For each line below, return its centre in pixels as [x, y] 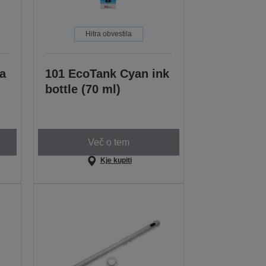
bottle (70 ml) [83, 89]
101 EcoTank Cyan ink [107, 74]
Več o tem [109, 142]
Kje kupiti [116, 161]
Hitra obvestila [109, 34]
